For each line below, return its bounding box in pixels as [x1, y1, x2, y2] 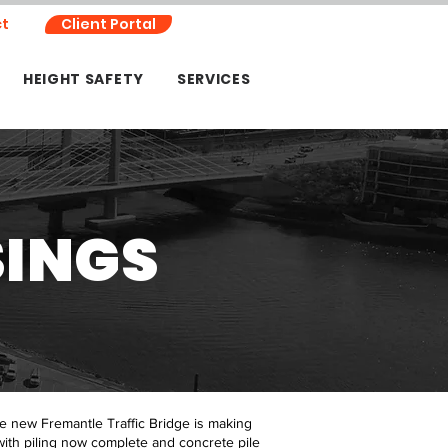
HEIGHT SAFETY [22, 69, 144, 89]
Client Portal [61, 14, 156, 34]
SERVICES [176, 69, 251, 89]
